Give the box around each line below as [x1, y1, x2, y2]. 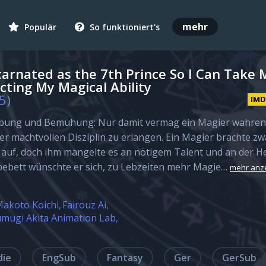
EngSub [42, 251, 76, 264]
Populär [22, 21, 56, 33]
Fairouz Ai [62, 198, 106, 211]
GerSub [222, 251, 256, 264]
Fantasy [107, 251, 143, 264]
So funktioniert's [87, 21, 160, 33]
